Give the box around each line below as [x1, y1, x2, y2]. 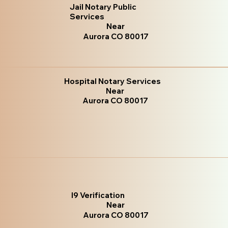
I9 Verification [71, 190, 125, 200]
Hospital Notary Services [64, 76, 161, 87]
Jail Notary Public [70, 2, 137, 12]
